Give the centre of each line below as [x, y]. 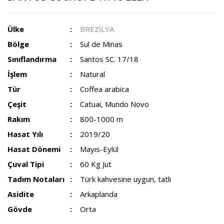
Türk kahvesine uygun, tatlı [126, 179]
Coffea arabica [105, 89]
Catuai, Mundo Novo [115, 104]
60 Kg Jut [96, 164]
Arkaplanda [99, 194]
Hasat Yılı [25, 134]
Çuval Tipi [26, 164]
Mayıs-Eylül [99, 149]
